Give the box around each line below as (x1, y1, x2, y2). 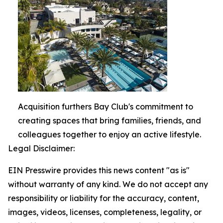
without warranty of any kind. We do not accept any (8, 179, 208, 189)
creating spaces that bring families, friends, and (18, 115, 201, 125)
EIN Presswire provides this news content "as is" (8, 165, 190, 175)
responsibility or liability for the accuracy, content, (8, 193, 199, 203)
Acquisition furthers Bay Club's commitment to (18, 101, 193, 111)
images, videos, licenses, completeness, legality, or (8, 207, 202, 217)
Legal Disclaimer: (8, 143, 75, 153)
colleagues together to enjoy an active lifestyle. (18, 129, 201, 139)
